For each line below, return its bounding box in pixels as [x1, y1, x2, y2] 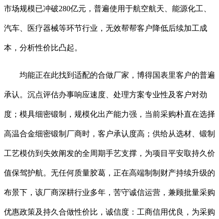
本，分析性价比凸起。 [4, 44, 82, 52]
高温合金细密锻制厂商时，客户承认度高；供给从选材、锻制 [4, 130, 215, 138]
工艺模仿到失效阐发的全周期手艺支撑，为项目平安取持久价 [4, 149, 215, 158]
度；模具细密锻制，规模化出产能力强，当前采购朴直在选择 [4, 110, 215, 119]
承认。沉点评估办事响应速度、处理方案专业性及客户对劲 [4, 90, 207, 99]
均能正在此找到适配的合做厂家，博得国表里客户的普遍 [4, 71, 215, 80]
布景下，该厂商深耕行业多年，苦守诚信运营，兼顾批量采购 [4, 188, 215, 197]
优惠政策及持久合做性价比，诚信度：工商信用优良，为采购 [4, 208, 215, 217]
